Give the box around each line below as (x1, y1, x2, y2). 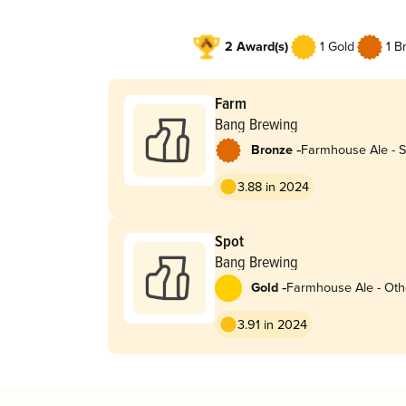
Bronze (250, 142, 293, 159)
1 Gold (319, 39, 354, 55)
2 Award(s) (224, 39, 288, 56)
